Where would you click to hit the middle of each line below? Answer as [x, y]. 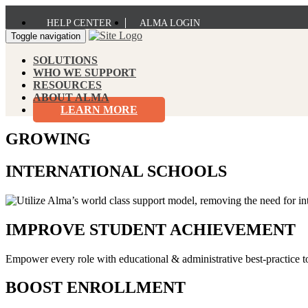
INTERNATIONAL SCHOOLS [116, 171]
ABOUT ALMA [71, 97]
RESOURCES [67, 85]
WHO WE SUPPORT [85, 73]
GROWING [48, 139]
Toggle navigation [46, 36]
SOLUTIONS [65, 60]
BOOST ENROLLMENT [96, 288]
